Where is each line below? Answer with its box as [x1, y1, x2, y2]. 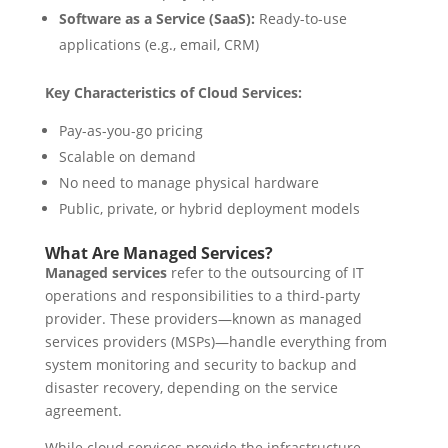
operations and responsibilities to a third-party [44, 286, 360, 305]
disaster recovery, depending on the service [44, 378, 338, 397]
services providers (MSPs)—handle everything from [44, 332, 387, 351]
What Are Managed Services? [44, 242, 273, 264]
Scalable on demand [58, 147, 196, 166]
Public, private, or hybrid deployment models [58, 199, 360, 218]
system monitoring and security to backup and [44, 355, 357, 374]
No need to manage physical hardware [58, 173, 319, 192]
